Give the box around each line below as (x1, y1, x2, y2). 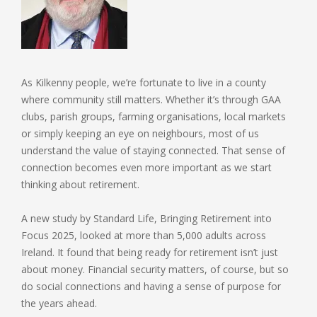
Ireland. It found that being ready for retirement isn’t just (21, 246, 278, 260)
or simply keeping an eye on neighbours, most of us (21, 127, 259, 141)
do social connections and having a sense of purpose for (21, 279, 281, 294)
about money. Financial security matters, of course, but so (21, 263, 289, 277)
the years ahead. (21, 296, 97, 311)
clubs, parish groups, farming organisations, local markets (21, 110, 286, 124)
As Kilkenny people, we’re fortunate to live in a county (21, 76, 266, 90)
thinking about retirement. (21, 178, 139, 192)
